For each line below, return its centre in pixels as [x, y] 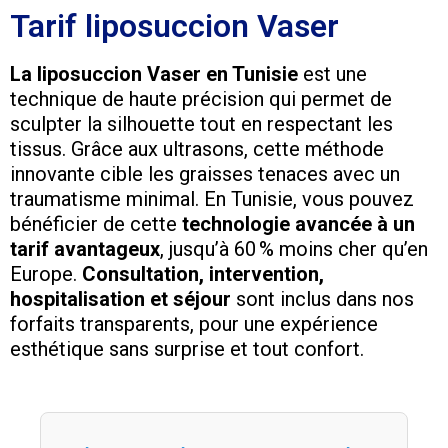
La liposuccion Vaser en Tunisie [154, 73]
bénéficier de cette [96, 223]
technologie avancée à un [298, 223]
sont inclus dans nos [322, 298]
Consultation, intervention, [203, 273]
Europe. [46, 273]
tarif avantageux [85, 248]
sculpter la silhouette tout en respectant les [201, 123]
